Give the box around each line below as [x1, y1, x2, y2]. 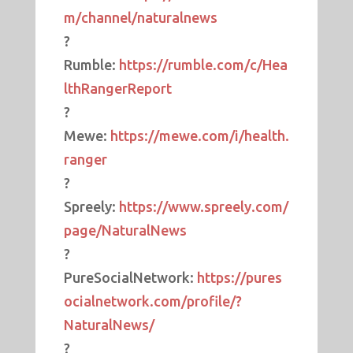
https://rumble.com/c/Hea [118, 57, 288, 73]
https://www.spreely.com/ [118, 199, 288, 215]
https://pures [196, 269, 282, 286]
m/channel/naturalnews [63, 9, 217, 26]
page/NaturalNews [63, 222, 187, 239]
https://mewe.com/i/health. [110, 128, 289, 144]
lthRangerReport [63, 80, 172, 97]
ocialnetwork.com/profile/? [63, 293, 242, 310]
